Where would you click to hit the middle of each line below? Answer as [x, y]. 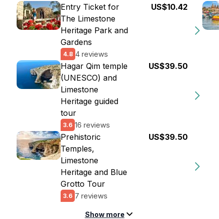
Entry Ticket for [90, 7]
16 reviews [92, 125]
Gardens [76, 42]
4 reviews [92, 54]
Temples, [77, 149]
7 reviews [91, 196]
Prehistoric [81, 137]
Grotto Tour [83, 184]
